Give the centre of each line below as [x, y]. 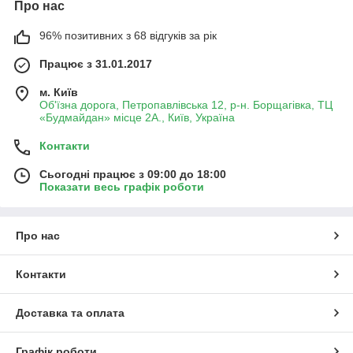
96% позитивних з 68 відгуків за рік [128, 35]
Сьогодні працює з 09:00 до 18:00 [133, 174]
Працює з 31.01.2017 [96, 63]
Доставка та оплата [70, 312]
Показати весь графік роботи [122, 186]
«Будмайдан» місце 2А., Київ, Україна [137, 117]
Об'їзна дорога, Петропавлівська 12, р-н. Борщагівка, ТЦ [186, 104]
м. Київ [59, 92]
